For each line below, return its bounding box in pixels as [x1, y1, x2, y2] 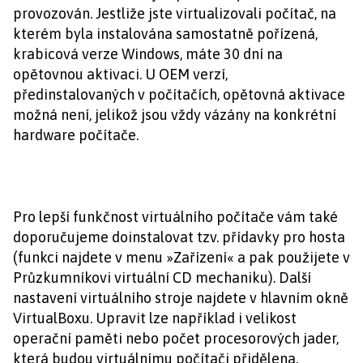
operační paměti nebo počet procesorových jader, [13, 330, 339, 347]
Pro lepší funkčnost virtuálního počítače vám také [13, 208, 338, 225]
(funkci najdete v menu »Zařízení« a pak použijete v [13, 249, 350, 266]
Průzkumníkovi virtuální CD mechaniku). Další [13, 269, 311, 286]
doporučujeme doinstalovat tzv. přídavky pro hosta [13, 228, 345, 246]
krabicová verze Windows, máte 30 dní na [13, 45, 283, 62]
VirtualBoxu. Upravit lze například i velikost [13, 310, 297, 327]
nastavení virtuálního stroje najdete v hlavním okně [13, 289, 348, 306]
